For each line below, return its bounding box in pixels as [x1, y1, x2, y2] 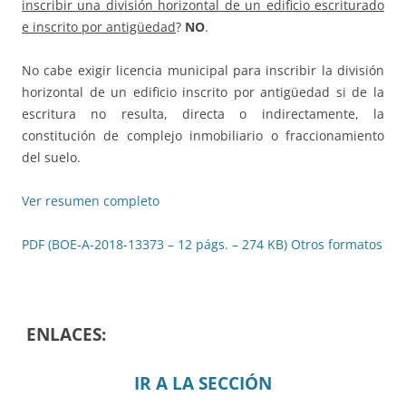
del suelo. [22, 149, 84, 167]
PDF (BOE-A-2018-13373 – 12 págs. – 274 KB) [22, 236, 287, 254]
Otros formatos [291, 236, 382, 254]
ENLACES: [26, 323, 106, 346]
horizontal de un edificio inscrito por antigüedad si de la [22, 83, 384, 101]
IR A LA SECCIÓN [134, 372, 272, 395]
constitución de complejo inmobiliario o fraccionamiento [22, 127, 384, 145]
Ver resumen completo [22, 192, 159, 210]
